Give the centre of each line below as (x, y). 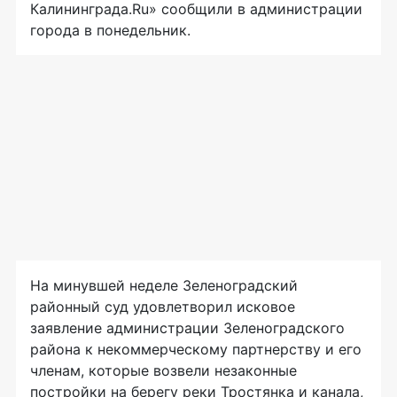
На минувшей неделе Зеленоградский (164, 286)
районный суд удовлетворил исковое (163, 307)
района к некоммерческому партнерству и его (196, 350)
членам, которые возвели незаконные (163, 371)
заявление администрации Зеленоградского (187, 328)
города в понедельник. (115, 31)
